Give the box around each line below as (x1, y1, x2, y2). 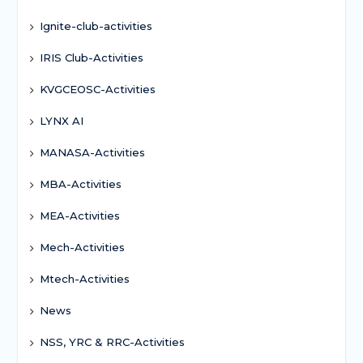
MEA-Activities (39, 208, 120, 222)
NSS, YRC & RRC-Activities (39, 335, 185, 348)
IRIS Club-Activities (39, 50, 143, 64)
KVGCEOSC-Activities (39, 82, 156, 96)
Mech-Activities (39, 240, 125, 254)
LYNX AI (39, 113, 83, 127)
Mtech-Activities (39, 271, 130, 285)
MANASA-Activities (39, 145, 145, 159)
